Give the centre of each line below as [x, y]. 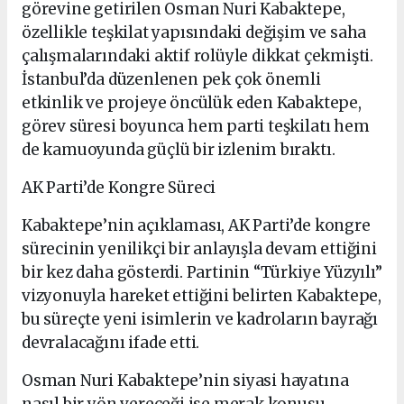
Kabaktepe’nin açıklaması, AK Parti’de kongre [196, 225]
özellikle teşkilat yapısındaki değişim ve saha [194, 32]
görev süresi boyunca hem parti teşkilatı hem [196, 126]
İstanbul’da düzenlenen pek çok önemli [171, 79]
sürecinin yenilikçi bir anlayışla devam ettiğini [199, 248]
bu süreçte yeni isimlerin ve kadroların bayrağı [200, 319]
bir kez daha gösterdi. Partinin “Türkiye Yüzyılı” [202, 272]
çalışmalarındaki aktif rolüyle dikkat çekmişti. [197, 55]
